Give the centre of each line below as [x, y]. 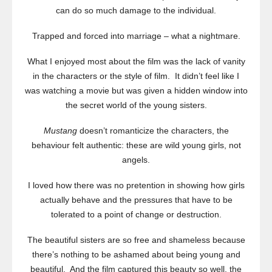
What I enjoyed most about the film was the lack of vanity [136, 62]
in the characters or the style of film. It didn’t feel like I [136, 76]
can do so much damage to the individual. [136, 11]
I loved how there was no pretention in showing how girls [136, 185]
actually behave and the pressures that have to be [136, 200]
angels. [136, 160]
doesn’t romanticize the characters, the [153, 131]
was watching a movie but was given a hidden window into [136, 91]
